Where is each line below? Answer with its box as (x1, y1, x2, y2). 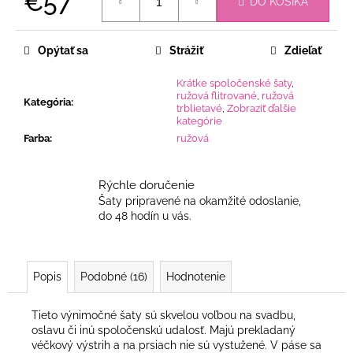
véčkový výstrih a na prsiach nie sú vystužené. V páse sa (32, 338, 321, 351)
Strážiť (169, 43, 203, 57)
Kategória (24, 95, 71, 108)
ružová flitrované (176, 89, 257, 102)
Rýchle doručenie (98, 177, 195, 192)
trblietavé (176, 102, 222, 114)
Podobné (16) (80, 269, 147, 283)
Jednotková (23, 14, 82, 28)
